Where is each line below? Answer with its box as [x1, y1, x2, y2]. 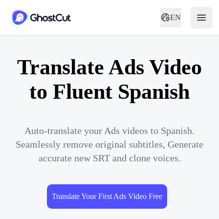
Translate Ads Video [17, 55, 202, 79]
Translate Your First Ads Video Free [52, 192, 162, 200]
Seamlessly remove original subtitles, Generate [16, 139, 203, 150]
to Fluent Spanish [29, 80, 190, 104]
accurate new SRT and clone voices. [38, 153, 181, 163]
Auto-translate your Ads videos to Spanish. [24, 125, 195, 136]
